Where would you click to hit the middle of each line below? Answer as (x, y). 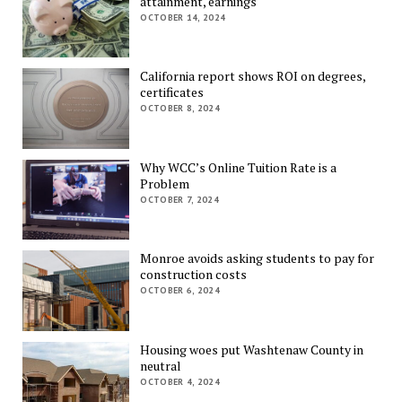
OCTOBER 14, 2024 (183, 17)
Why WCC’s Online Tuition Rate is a (239, 167)
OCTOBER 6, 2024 (180, 291)
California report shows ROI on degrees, (253, 76)
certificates (172, 92)
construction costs (194, 275)
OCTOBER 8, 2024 (180, 109)
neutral (161, 366)
